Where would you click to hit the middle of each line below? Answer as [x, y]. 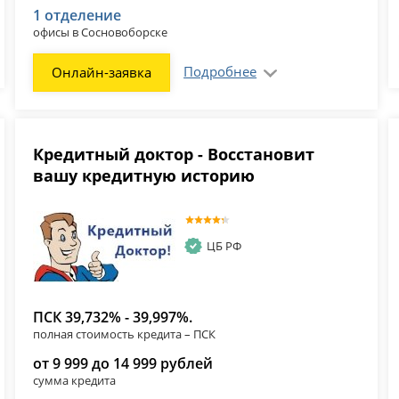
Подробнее [220, 71]
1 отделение [77, 15]
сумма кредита [75, 380]
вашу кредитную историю [144, 175]
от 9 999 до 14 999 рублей [123, 363]
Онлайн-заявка [102, 72]
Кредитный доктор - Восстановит [174, 154]
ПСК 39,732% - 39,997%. [113, 317]
